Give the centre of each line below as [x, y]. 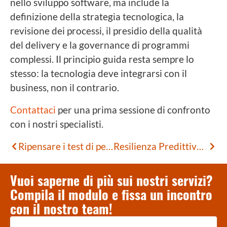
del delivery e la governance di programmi [100, 45]
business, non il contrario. [65, 87]
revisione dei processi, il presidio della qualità [106, 30]
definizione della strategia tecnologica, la [97, 16]
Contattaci [33, 109]
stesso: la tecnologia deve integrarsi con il [99, 73]
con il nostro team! [61, 209]
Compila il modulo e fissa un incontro [111, 195]
